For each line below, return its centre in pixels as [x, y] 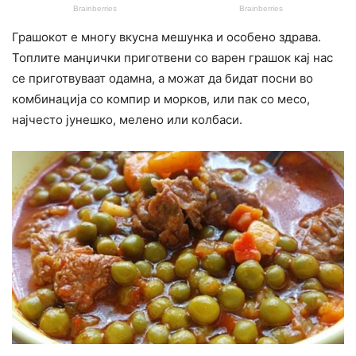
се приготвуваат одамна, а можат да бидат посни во [163, 79]
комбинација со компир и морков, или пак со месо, [161, 99]
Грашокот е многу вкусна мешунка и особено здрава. [166, 37]
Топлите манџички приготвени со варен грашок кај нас [172, 58]
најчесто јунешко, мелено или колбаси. [127, 120]
